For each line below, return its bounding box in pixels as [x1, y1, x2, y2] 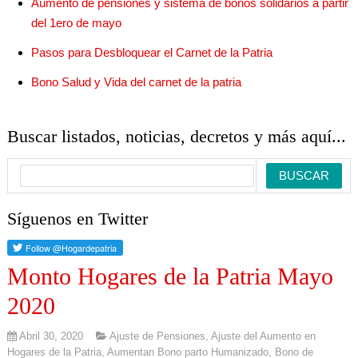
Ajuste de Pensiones [109, 329, 205, 342]
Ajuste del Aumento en [210, 329, 316, 342]
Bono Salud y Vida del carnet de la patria [30, 74, 241, 89]
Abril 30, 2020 [18, 329, 83, 342]
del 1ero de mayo [30, 15, 121, 30]
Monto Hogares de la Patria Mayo [6, 263, 333, 290]
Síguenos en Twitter [6, 208, 148, 229]
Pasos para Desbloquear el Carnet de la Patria [30, 45, 272, 59]
